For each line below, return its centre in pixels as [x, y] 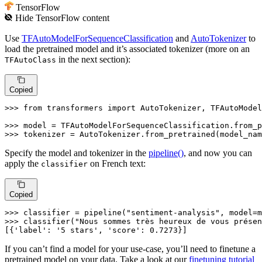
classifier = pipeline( [75, 212]
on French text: [117, 164]
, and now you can [218, 153]
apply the [23, 164]
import [122, 108]
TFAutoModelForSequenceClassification [97, 38]
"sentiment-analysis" [173, 212]
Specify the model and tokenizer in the [77, 153]
